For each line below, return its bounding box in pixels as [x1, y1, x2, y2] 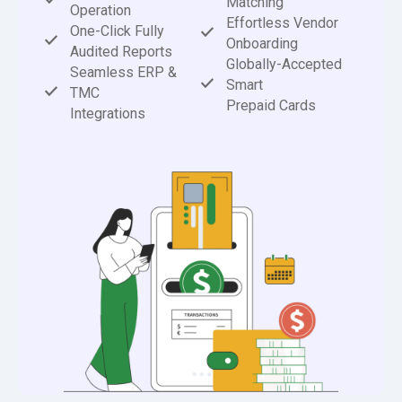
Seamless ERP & [69, 64, 177, 82]
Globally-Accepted [225, 56, 342, 74]
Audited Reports [69, 43, 172, 61]
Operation [69, 2, 131, 20]
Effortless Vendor [225, 14, 338, 32]
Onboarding [225, 35, 298, 53]
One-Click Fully [69, 22, 164, 40]
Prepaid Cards [225, 97, 316, 115]
